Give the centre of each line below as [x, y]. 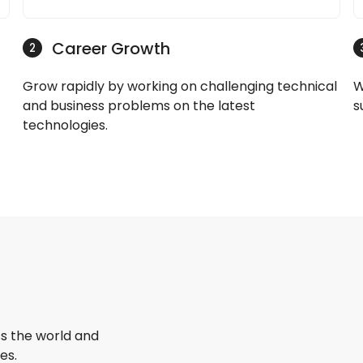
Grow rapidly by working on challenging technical [180, 87]
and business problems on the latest [139, 106]
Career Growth [111, 49]
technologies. [65, 126]
